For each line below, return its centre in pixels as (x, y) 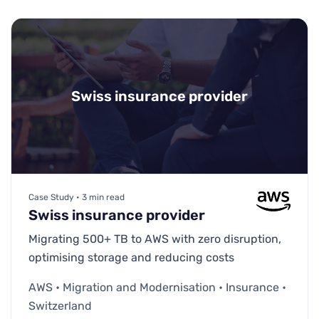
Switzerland (60, 305)
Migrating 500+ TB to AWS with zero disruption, (155, 239)
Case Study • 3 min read (77, 197)
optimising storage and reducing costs (131, 257)
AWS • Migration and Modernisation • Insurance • (157, 287)
